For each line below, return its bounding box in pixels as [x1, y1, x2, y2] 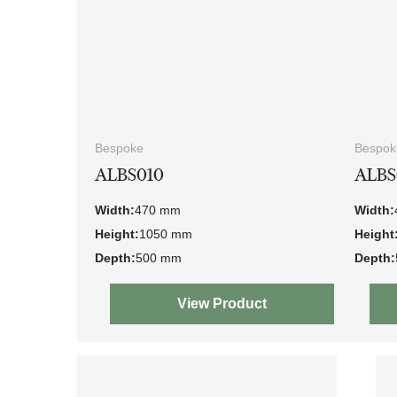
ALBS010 [95, 165, 164, 186]
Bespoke [95, 141, 144, 156]
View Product [176, 296, 267, 312]
